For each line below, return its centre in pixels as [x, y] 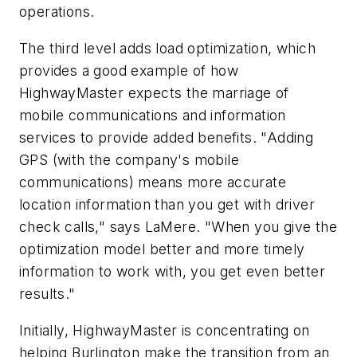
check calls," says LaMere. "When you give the [178, 227]
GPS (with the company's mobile [129, 160]
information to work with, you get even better [172, 272]
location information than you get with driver [167, 205]
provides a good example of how [129, 71]
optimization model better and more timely [162, 249]
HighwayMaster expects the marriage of [154, 93]
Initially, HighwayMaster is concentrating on [165, 330]
